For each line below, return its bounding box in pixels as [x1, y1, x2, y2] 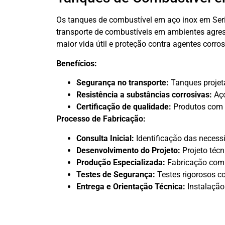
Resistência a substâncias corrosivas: [76, 90, 212, 100]
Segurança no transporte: [76, 78, 169, 88]
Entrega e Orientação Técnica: [76, 181, 185, 191]
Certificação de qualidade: [76, 102, 171, 112]
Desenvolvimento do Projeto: [76, 145, 180, 155]
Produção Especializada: [76, 157, 165, 167]
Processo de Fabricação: [56, 114, 146, 124]
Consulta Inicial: [76, 133, 134, 143]
